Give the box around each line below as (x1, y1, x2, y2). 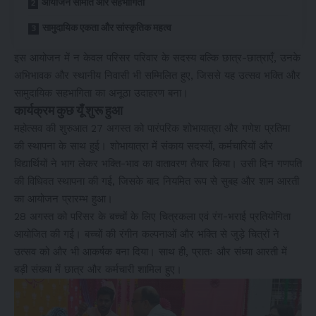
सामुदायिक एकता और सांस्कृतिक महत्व (42, 21, 171, 34)
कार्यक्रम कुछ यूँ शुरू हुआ (14, 102, 123, 119)
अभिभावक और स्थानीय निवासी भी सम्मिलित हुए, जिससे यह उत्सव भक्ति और (14, 68, 300, 82)
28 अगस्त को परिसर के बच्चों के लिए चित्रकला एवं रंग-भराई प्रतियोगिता (14, 209, 291, 223)
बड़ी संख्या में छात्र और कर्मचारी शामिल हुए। (14, 262, 182, 276)
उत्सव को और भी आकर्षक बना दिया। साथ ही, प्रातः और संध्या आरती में (14, 245, 287, 258)
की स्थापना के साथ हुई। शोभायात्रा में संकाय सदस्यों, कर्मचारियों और (14, 139, 273, 152)
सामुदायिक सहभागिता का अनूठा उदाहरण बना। (14, 86, 188, 99)
